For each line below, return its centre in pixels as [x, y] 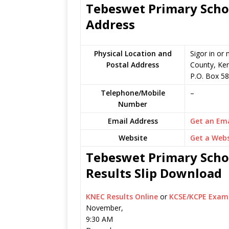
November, [105, 208]
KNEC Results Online [123, 197]
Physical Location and [133, 53]
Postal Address [133, 65]
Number [133, 104]
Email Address [133, 121]
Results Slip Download [154, 173]
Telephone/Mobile [133, 93]
